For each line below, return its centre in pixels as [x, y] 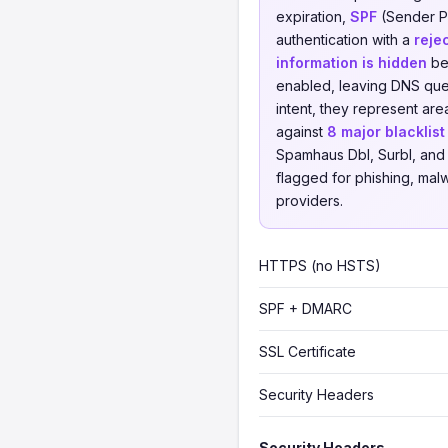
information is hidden [351, 62]
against [301, 131]
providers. [309, 200]
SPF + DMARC [305, 308]
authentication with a [345, 39]
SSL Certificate [307, 351]
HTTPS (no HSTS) [320, 265]
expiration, [313, 16]
